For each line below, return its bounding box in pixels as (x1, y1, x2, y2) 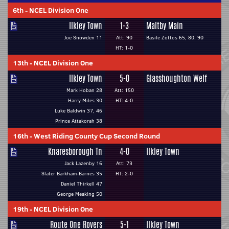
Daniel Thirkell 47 (61, 180, 102, 188)
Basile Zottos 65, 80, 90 (146, 34, 203, 41)
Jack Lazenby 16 (64, 159, 102, 167)
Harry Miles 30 (68, 97, 102, 104)
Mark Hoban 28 (66, 86, 102, 94)
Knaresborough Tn (48, 146, 102, 157)
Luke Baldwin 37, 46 (55, 107, 102, 114)
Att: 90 (116, 34, 132, 41)
